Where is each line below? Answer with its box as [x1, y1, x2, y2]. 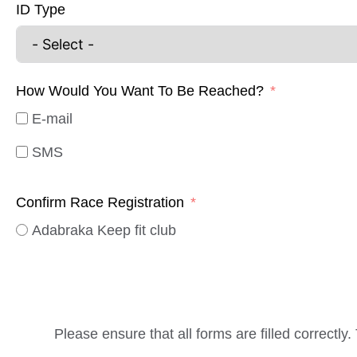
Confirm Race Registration [16, 194, 184, 211]
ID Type [16, 2, 65, 18]
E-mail [32, 111, 73, 127]
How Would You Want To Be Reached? [16, 83, 264, 100]
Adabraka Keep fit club [32, 222, 176, 239]
